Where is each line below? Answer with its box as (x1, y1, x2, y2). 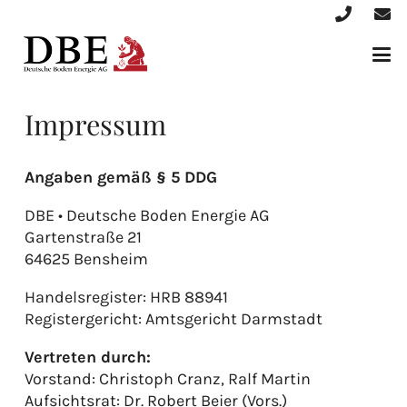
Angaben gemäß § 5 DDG (25, 167, 217, 187)
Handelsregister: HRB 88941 (25, 287, 228, 307)
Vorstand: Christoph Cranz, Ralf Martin (25, 369, 311, 389)
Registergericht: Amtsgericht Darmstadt (25, 309, 323, 329)
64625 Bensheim (25, 249, 148, 269)
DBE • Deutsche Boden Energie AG (25, 205, 270, 225)
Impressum (25, 105, 166, 143)
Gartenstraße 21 (25, 227, 142, 247)
